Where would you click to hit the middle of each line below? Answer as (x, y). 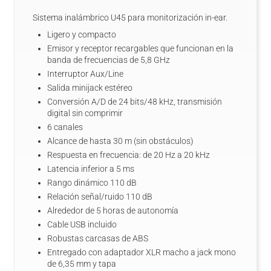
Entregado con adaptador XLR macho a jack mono (142, 252)
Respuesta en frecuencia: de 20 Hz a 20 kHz (129, 155)
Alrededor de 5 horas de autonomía (113, 211)
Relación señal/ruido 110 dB (100, 197)
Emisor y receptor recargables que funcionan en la (140, 48)
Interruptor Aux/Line (85, 74)
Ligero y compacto (82, 34)
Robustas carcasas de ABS (98, 238)
